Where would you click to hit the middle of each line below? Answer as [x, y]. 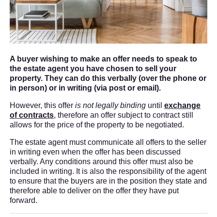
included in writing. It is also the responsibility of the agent [108, 171]
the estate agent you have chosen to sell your [93, 68]
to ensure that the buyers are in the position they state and [108, 181]
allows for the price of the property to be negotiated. [97, 124]
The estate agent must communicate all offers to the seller [108, 142]
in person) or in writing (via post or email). [85, 88]
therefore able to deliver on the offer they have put [94, 190]
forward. [23, 200]
